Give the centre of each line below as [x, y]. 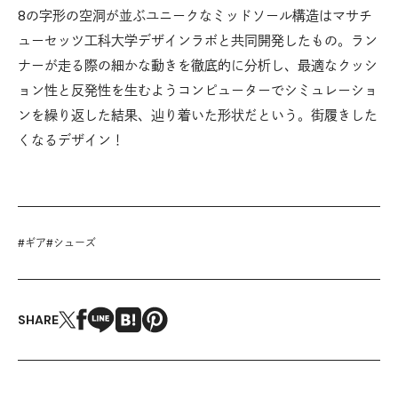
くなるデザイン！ [71, 139]
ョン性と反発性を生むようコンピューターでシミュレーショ [198, 90]
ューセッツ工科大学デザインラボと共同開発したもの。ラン [198, 40]
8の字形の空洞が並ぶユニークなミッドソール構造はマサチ [195, 15]
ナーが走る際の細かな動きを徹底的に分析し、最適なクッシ [198, 65]
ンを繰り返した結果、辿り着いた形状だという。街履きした [198, 115]
